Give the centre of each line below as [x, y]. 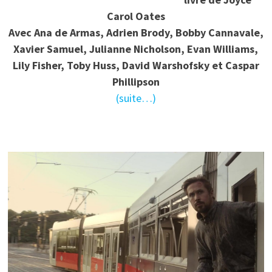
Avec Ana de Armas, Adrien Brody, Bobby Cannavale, [136, 33]
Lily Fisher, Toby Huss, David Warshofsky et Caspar [136, 66]
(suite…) [136, 98]
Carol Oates [136, 16]
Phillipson [136, 82]
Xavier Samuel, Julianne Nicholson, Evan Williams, [136, 49]
